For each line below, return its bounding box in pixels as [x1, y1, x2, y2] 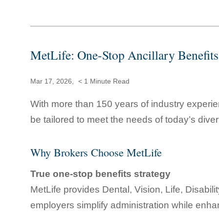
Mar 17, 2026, [30, 77, 76, 86]
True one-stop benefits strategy [30, 169, 171, 179]
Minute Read [88, 77, 130, 86]
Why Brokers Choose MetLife [30, 144, 162, 159]
